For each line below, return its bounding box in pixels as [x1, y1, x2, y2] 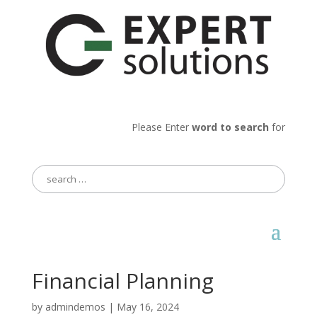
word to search [192, 120, 270, 134]
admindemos [45, 300, 105, 314]
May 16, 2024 [116, 300, 179, 314]
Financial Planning [31, 266, 214, 296]
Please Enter [132, 120, 192, 134]
